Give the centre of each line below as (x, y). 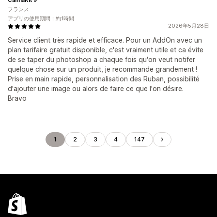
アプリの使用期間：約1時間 (41, 18)
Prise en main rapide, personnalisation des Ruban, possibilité (104, 79)
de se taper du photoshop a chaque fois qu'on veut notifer (101, 59)
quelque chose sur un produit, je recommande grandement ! (102, 69)
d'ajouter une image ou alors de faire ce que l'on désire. (96, 88)
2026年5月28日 (189, 26)
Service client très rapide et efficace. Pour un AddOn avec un (105, 40)
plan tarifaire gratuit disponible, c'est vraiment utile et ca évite (106, 50)
